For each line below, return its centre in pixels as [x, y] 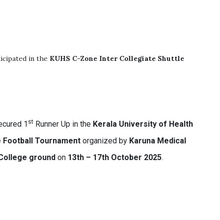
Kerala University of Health [143, 124]
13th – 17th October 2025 [115, 157]
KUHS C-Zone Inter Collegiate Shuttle [117, 58]
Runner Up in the [63, 124]
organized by [105, 141]
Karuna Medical [158, 141]
